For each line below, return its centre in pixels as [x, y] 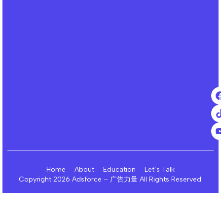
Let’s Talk [160, 170]
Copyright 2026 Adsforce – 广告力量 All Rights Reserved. [110, 180]
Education [119, 170]
